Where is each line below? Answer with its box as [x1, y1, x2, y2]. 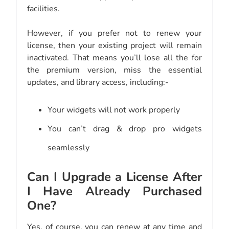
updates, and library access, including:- [27, 77, 169, 88]
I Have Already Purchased [27, 183, 202, 200]
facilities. [27, 3, 60, 15]
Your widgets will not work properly [48, 104, 180, 116]
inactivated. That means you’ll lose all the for [27, 52, 202, 64]
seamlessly [48, 142, 89, 154]
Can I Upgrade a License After [27, 169, 202, 186]
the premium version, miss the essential [27, 64, 202, 76]
